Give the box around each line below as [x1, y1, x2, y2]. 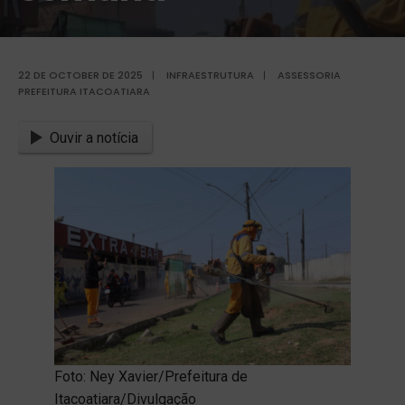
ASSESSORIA [278, 67, 341, 82]
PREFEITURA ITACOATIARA [18, 83, 150, 99]
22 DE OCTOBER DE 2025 [18, 67, 143, 82]
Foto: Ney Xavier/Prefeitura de [54, 368, 248, 386]
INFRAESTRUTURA [166, 67, 254, 82]
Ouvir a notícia [50, 128, 139, 146]
